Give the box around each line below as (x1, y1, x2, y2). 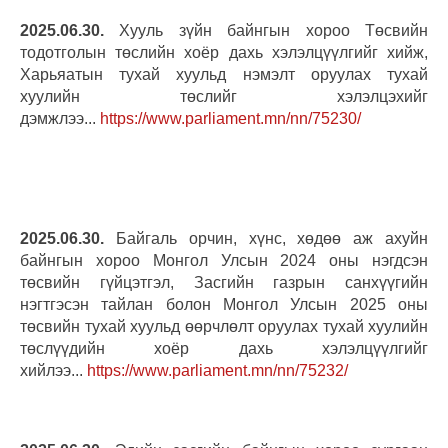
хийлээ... (20, 361, 87, 379)
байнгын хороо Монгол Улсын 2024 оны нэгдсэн (20, 251, 428, 269)
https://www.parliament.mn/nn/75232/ (87, 361, 348, 379)
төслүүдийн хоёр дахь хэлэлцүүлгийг (20, 339, 428, 357)
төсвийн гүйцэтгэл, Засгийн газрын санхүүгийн (20, 273, 428, 291)
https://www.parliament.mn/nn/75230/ (100, 109, 361, 127)
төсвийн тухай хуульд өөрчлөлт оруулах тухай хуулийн (20, 317, 428, 335)
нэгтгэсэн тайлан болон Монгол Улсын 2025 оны (20, 295, 428, 313)
